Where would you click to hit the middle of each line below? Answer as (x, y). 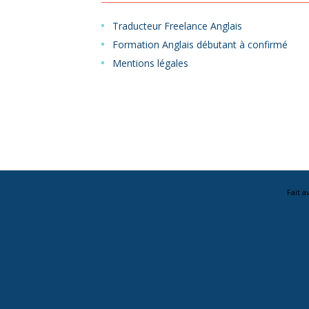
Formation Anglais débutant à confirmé (200, 44)
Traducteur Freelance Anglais (177, 26)
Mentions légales (150, 63)
